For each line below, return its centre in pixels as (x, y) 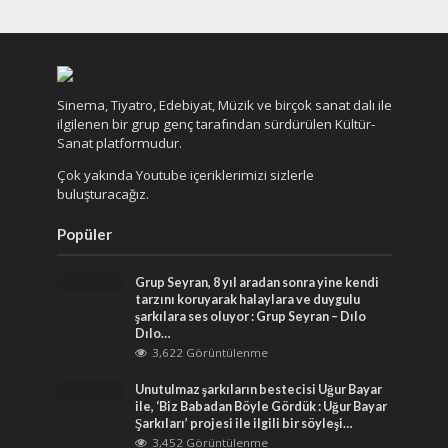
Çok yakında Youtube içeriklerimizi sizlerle (185, 174)
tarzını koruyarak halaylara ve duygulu (248, 299)
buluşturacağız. (102, 193)
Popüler (84, 233)
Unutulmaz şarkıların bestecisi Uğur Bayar (259, 389)
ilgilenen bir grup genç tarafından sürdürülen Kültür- (215, 123)
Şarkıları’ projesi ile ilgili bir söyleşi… (244, 423)
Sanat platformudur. (119, 142)
